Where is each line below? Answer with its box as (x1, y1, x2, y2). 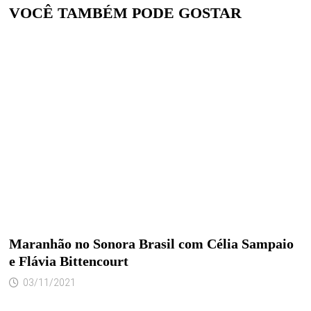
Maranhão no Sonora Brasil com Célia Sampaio (8, 235, 294, 251)
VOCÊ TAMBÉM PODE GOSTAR (8, 4, 242, 22)
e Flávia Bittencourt (8, 253, 128, 269)
